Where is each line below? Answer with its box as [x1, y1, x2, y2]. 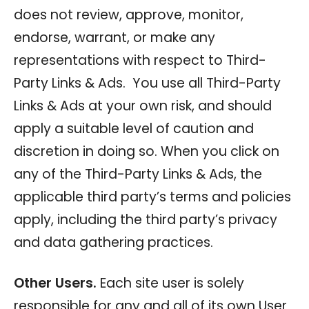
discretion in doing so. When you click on [14, 141, 279, 161]
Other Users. [14, 273, 97, 292]
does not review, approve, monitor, [14, 5, 243, 24]
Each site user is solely [97, 273, 244, 292]
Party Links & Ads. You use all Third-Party [14, 73, 281, 92]
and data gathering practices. [14, 232, 213, 252]
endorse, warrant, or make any [14, 28, 215, 47]
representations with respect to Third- [14, 50, 266, 70]
